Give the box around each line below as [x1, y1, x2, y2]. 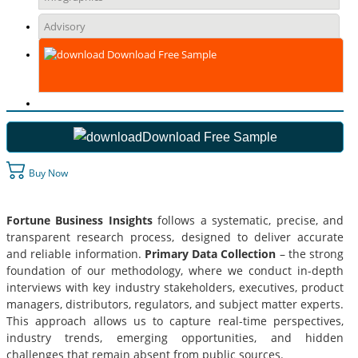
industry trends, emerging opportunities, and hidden [6, 329, 344, 345]
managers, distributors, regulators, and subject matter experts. [6, 296, 344, 312]
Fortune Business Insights [6, 212, 158, 228]
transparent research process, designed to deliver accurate [6, 229, 344, 245]
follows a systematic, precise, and [157, 212, 344, 228]
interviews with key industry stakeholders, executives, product [6, 279, 344, 295]
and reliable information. [6, 245, 141, 261]
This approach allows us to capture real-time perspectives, [6, 312, 344, 328]
